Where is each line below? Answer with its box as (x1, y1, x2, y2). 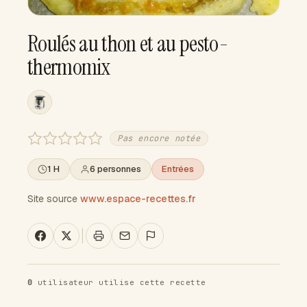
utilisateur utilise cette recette (32, 277, 206, 287)
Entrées (162, 163, 194, 175)
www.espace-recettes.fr (80, 192, 196, 205)
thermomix (27, 51, 110, 82)
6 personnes (90, 163, 141, 175)
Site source (27, 192, 77, 205)
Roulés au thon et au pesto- (27, 28, 229, 58)
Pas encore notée (117, 132, 201, 144)
